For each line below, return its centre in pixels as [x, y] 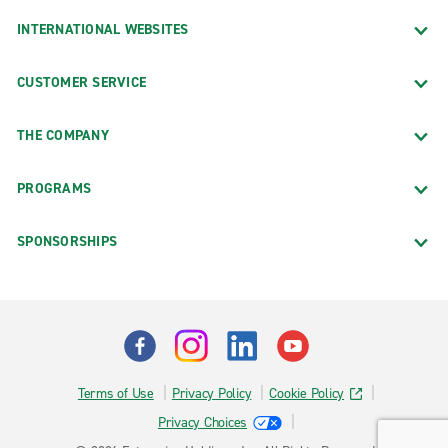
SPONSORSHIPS [67, 242]
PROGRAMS [54, 189]
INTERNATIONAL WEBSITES [103, 30]
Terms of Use [115, 394]
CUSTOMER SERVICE [81, 83]
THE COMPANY [63, 136]
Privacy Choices [202, 423]
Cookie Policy [307, 394]
